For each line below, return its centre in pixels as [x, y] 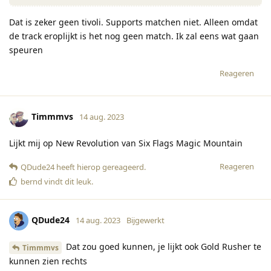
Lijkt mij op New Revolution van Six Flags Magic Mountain [126, 143]
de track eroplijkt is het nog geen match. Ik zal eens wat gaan [134, 36]
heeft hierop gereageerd [99, 167]
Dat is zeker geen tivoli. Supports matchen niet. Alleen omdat [133, 22]
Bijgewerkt [145, 220]
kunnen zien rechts [48, 261]
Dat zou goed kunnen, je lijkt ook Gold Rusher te [162, 247]
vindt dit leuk [67, 182]
